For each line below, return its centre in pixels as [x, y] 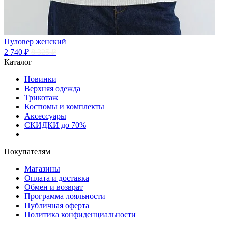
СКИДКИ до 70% [55, 125]
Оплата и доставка [57, 178]
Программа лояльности [65, 196]
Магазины [42, 168]
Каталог [18, 62]
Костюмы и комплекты [64, 106]
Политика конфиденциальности [80, 214]
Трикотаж [41, 97]
